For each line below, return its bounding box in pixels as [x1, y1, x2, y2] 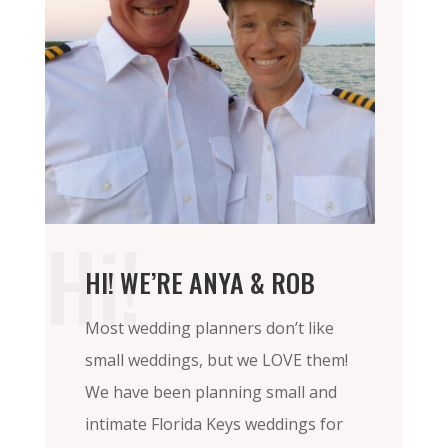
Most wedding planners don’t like [84, 316, 334, 339]
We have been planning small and [84, 380, 337, 403]
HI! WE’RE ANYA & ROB [84, 262, 315, 302]
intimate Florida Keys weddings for [84, 412, 343, 435]
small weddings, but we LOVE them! [84, 348, 348, 371]
